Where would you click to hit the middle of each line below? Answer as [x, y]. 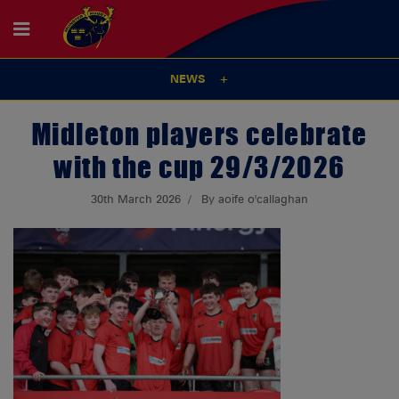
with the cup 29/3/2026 [199, 167]
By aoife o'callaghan [254, 199]
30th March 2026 [136, 199]
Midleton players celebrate [199, 134]
